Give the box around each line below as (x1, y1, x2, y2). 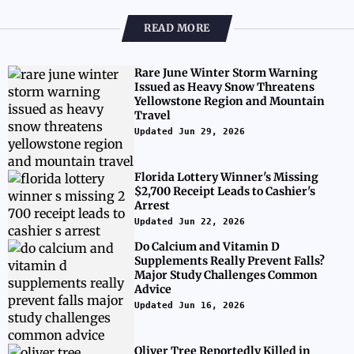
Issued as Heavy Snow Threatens (134, 80, 314, 94)
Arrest (134, 198, 170, 213)
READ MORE (144, 21, 210, 35)
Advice (134, 282, 171, 296)
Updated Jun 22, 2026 (134, 217, 245, 227)
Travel (134, 108, 171, 122)
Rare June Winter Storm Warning (134, 66, 318, 80)
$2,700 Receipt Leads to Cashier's (134, 184, 315, 198)
